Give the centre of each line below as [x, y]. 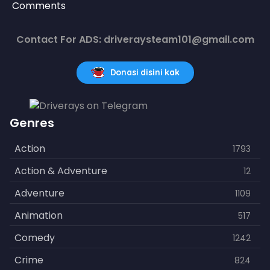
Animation [39, 216]
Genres [32, 123]
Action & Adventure [61, 171]
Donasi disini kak [145, 73]
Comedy [35, 238]
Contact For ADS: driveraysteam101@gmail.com [135, 40]
